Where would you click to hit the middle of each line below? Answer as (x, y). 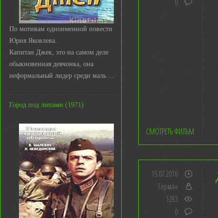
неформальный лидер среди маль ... (62, 76)
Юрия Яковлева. (33, 41)
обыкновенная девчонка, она (51, 64)
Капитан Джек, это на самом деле (59, 52)
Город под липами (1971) (46, 105)
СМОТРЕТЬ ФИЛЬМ (170, 131)
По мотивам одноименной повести (61, 29)
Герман (168, 186)
